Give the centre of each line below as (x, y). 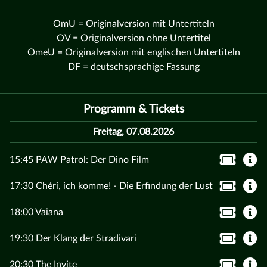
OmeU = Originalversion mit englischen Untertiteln (133, 53)
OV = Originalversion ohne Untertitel (133, 38)
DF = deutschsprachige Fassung (133, 67)
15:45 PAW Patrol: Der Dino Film (79, 160)
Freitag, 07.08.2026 (133, 132)
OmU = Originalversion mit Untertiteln (133, 24)
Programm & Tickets (133, 110)
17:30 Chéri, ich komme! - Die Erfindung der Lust (111, 186)
